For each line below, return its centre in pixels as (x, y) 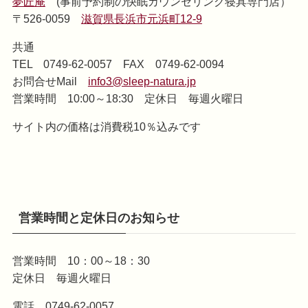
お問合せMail (50, 81)
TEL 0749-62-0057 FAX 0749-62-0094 (118, 64)
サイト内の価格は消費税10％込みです (106, 127)
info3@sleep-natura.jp (142, 81)
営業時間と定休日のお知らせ (99, 218)
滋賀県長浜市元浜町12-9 (141, 18)
